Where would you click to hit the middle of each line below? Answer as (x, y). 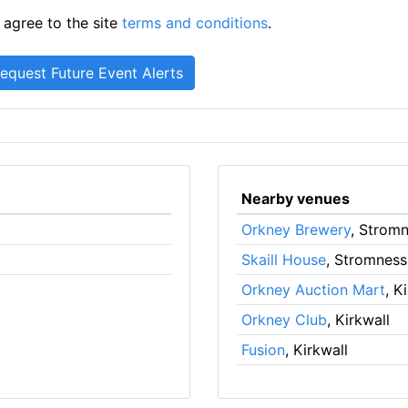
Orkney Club (284, 319)
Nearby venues (295, 198)
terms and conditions (195, 22)
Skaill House (283, 259)
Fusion (263, 349)
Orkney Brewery (296, 229)
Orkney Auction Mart (313, 289)
